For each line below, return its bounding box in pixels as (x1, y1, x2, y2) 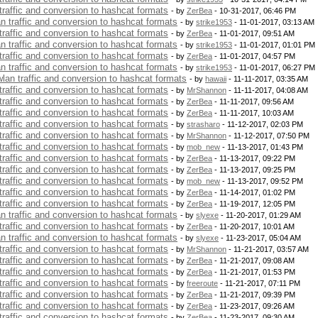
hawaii (205, 75, 226, 83)
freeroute (187, 279, 218, 287)
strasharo (187, 120, 220, 128)
